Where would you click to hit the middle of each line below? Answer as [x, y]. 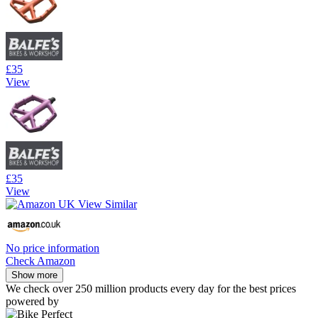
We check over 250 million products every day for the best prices [151, 289]
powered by [32, 302]
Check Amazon [40, 261]
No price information [53, 248]
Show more [34, 275]
